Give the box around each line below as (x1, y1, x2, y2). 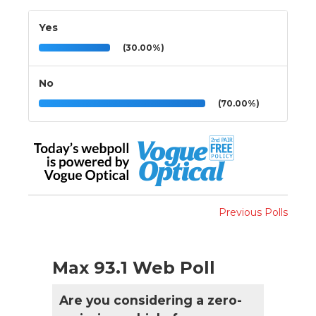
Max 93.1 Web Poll (52, 257, 215, 278)
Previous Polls (219, 205, 288, 219)
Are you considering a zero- (59, 292, 242, 308)
